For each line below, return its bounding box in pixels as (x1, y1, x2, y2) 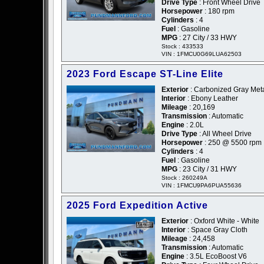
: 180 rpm (203, 7, 235, 16)
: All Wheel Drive (197, 130, 252, 138)
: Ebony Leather (186, 94, 238, 103)
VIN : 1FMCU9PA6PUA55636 (161, 182, 242, 189)
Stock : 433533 (161, 43, 203, 50)
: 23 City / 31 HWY (177, 165, 237, 174)
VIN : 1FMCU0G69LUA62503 (161, 51, 242, 58)
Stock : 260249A (161, 174, 207, 181)
